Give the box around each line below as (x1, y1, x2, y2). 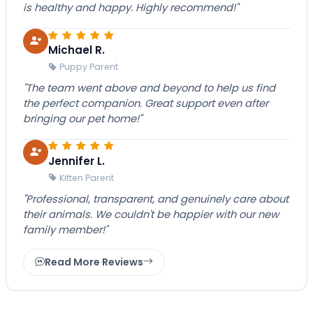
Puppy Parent (59, 60, 118, 73)
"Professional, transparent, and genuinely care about (23, 191, 289, 206)
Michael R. (48, 42, 105, 57)
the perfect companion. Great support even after (23, 96, 268, 110)
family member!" (23, 222, 108, 237)
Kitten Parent (59, 171, 114, 184)
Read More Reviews (45, 254, 143, 269)
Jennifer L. (48, 153, 105, 168)
